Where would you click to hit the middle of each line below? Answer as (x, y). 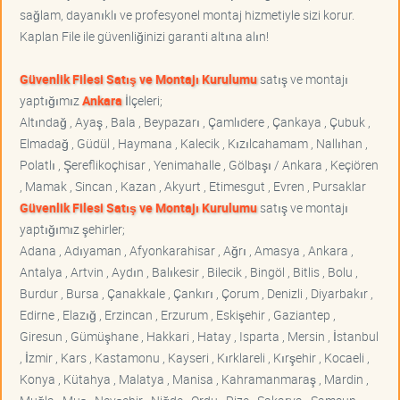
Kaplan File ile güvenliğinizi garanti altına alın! (144, 37)
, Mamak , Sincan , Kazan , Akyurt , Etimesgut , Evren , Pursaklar (193, 187)
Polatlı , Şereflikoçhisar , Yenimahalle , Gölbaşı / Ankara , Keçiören (199, 165)
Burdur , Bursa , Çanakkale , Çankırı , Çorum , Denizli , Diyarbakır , (196, 294)
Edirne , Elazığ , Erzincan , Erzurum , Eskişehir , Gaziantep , (178, 315)
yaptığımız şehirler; (72, 229)
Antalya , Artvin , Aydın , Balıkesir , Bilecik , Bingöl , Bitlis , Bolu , (189, 272)
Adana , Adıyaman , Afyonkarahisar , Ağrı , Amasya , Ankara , (187, 251)
